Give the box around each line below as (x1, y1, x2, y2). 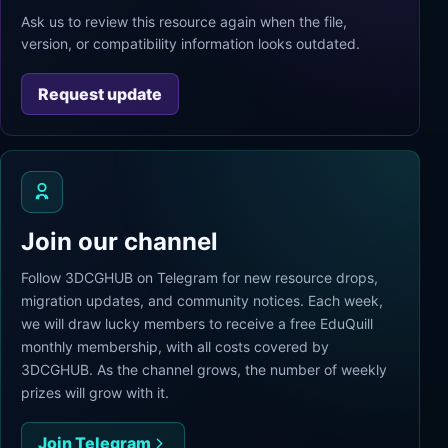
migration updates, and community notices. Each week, (21, 292, 383, 309)
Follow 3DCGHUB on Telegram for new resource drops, (21, 269, 378, 286)
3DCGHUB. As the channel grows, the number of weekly (21, 361, 387, 378)
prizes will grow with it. (21, 384, 169, 401)
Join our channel (21, 227, 218, 256)
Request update (38, 84, 162, 104)
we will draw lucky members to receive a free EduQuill (21, 315, 373, 332)
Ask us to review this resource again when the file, (21, 13, 347, 30)
